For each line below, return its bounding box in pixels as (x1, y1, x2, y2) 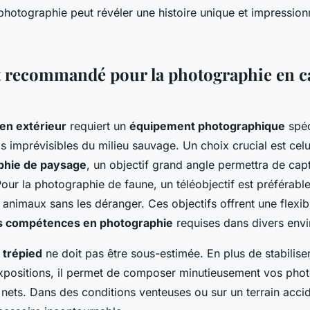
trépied (3, 246, 42, 260)
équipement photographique (129, 118, 285, 133)
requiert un (66, 118, 129, 133)
